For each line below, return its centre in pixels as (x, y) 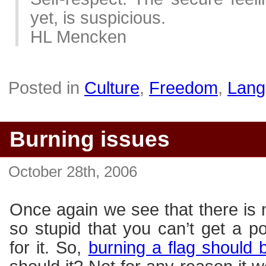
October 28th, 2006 (73, 172)
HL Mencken (78, 37)
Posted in (46, 88)
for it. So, (49, 247)
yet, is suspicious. (98, 18)
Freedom (183, 88)
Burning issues (90, 139)
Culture (112, 88)
